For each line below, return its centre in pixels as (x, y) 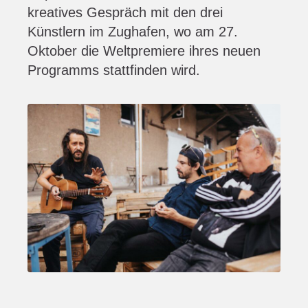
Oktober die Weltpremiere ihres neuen (144, 51)
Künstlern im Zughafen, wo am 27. (133, 32)
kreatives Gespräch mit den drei (125, 12)
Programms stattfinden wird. (114, 70)
